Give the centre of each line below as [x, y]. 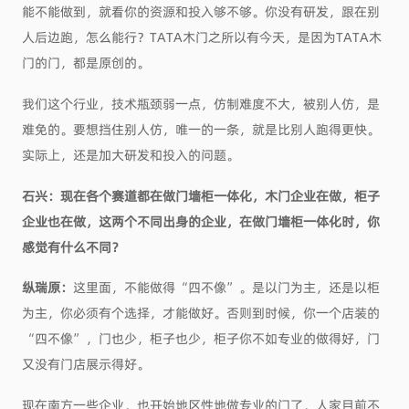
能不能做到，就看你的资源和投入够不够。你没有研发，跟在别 [200, 11]
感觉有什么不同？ [73, 246]
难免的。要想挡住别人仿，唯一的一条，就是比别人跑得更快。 [200, 128]
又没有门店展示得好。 [85, 364]
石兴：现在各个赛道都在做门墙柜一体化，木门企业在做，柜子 [200, 195]
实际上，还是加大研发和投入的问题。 [130, 154]
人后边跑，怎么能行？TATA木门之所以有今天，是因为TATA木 [201, 37]
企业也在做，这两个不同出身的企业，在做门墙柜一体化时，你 [200, 220]
